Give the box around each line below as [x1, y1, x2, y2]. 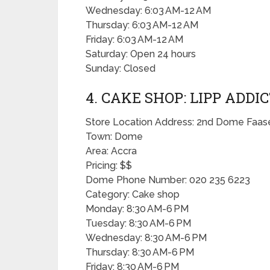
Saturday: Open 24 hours [86, 48, 196, 60]
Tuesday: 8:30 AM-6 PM [86, 218, 191, 229]
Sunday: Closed [86, 63, 155, 74]
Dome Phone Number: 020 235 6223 [86, 174, 250, 186]
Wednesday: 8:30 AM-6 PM [86, 232, 207, 243]
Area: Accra [86, 145, 137, 157]
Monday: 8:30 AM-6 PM [86, 203, 189, 215]
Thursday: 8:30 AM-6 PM [86, 246, 194, 258]
